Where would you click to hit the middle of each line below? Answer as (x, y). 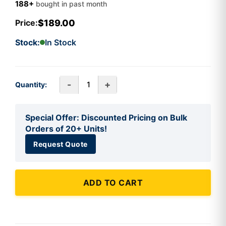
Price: (26, 23)
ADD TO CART (113, 182)
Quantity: (31, 85)
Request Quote (61, 144)
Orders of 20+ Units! (66, 128)
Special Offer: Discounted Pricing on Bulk (106, 117)
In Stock (61, 42)
